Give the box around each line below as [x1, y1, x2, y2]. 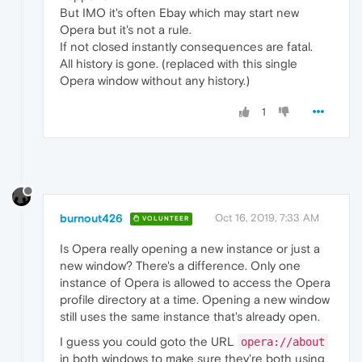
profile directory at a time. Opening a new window [60, 292, 330, 306]
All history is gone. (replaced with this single [60, 56, 297, 70]
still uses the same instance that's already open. [60, 309, 320, 323]
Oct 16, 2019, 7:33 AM [215, 211, 319, 224]
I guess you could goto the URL [60, 334, 238, 348]
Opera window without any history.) [60, 73, 250, 87]
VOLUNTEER [140, 215, 189, 223]
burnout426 [60, 211, 123, 225]
